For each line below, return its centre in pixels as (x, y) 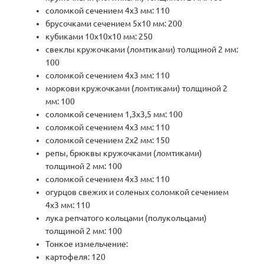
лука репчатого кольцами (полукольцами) (126, 218)
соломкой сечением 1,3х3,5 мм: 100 (114, 115)
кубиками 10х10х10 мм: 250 (99, 37)
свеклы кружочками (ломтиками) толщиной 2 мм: (142, 50)
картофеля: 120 (76, 257)
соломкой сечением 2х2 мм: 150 (108, 141)
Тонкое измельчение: (87, 244)
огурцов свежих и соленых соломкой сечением (137, 192)
